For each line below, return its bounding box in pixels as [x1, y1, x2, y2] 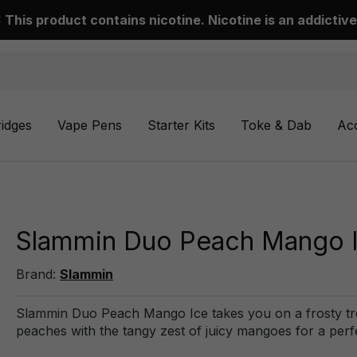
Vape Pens [57, 116, 122, 133]
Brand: [16, 265, 60, 282]
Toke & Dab [241, 116, 312, 133]
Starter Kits [147, 116, 215, 133]
